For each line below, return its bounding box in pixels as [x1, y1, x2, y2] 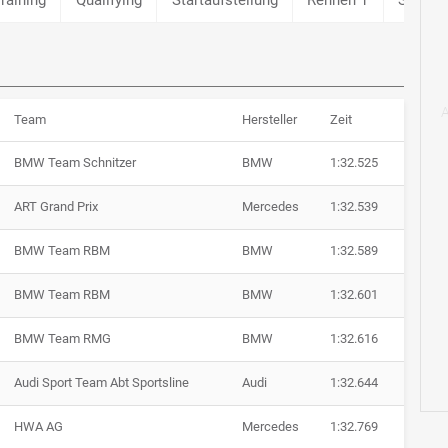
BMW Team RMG [14, 331, 111, 347]
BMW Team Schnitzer [14, 155, 136, 171]
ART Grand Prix [14, 199, 98, 215]
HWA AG [14, 419, 63, 435]
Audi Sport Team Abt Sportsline [14, 375, 189, 391]
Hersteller [242, 112, 297, 128]
